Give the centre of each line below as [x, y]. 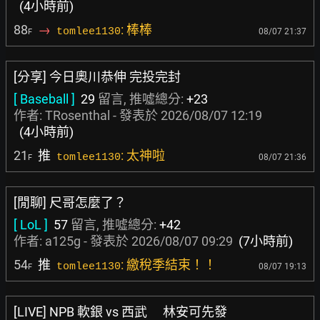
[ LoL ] [31, 225]
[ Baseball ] [44, 99]
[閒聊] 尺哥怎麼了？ [70, 202]
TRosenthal [77, 115]
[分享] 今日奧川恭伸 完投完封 [97, 77]
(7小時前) [266, 241]
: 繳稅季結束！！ [169, 265]
